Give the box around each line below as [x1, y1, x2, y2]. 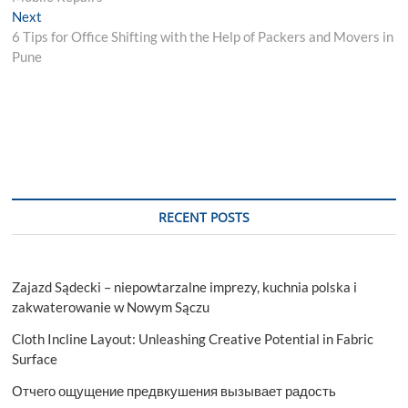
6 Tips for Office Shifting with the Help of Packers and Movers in [12, 28, 394, 46]
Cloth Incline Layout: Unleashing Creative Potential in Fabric [12, 331, 374, 348]
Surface [12, 351, 58, 368]
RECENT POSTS [158, 209, 250, 227]
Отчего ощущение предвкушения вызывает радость [12, 382, 337, 400]
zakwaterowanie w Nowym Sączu [12, 299, 210, 316]
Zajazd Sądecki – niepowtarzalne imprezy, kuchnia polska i [12, 279, 358, 296]
